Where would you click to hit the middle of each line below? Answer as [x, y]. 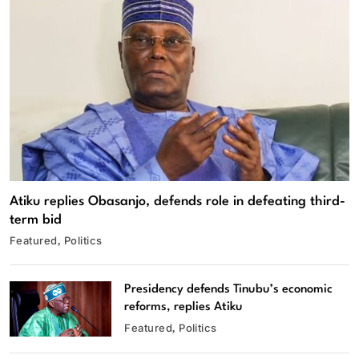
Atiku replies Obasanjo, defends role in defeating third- [177, 202]
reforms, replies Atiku [184, 308]
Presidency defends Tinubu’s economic [229, 290]
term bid [36, 220]
